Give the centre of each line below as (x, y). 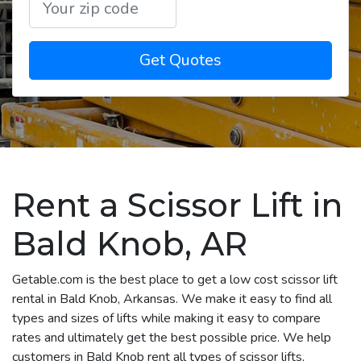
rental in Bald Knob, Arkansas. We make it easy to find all (172, 299)
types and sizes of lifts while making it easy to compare (166, 318)
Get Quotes (180, 60)
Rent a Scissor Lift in (177, 205)
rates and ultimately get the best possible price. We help (172, 337)
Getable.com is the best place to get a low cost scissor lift (175, 279)
